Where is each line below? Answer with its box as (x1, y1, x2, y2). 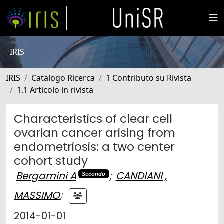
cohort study (14, 152, 88, 169)
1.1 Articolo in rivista (17, 84, 93, 95)
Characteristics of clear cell (14, 110, 172, 127)
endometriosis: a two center (14, 138, 175, 155)
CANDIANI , (115, 169, 167, 183)
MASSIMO (14, 188, 60, 202)
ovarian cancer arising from (14, 124, 175, 141)
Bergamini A (16, 169, 76, 183)
